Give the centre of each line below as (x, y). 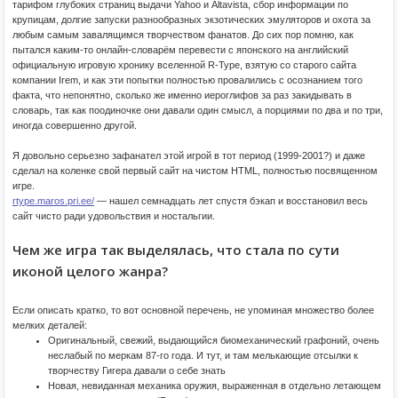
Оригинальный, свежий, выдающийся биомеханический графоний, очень (214, 340)
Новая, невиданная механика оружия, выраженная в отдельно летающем (215, 386)
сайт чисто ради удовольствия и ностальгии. (114, 216)
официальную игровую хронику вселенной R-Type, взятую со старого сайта (184, 65)
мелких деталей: (50, 325)
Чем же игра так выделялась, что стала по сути (176, 250)
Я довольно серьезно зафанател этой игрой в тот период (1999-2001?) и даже (189, 155)
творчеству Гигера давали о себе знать (137, 370)
